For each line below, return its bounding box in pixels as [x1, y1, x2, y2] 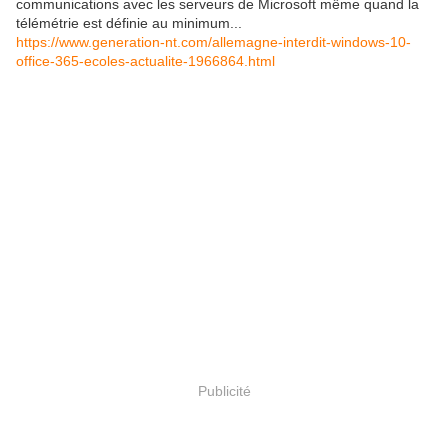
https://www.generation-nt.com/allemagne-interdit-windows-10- [16, 34, 411, 50]
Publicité [197, 382, 251, 399]
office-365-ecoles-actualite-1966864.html [16, 53, 275, 69]
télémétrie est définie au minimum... [16, 15, 242, 31]
